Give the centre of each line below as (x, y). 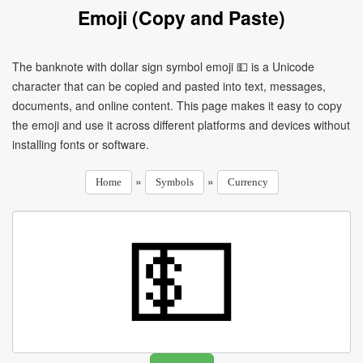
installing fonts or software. (81, 144)
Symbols (174, 182)
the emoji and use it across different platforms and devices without (181, 125)
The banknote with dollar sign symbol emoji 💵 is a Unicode (163, 66)
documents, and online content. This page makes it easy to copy (177, 105)
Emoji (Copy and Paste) (181, 17)
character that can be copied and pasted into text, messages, (169, 86)
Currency (248, 182)
